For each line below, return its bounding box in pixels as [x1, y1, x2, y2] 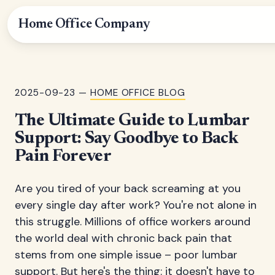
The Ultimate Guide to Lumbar [15, 112, 249, 130]
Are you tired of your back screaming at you [15, 181, 241, 196]
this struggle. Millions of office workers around [15, 214, 250, 229]
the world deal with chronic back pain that [15, 231, 232, 246]
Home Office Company [18, 18, 150, 31]
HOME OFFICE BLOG [90, 87, 185, 99]
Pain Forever [15, 148, 112, 165]
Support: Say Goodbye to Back [15, 130, 238, 147]
